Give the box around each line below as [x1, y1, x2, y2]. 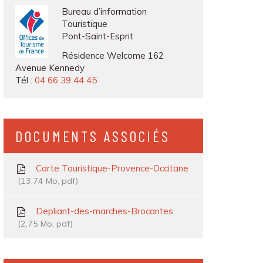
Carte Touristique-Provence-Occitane [33, 163, 188, 174]
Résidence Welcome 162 [61, 50, 164, 61]
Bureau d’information [61, 6, 147, 17]
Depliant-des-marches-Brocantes [33, 205, 173, 217]
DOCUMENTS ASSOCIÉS [15, 127, 171, 145]
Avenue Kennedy [15, 62, 85, 73]
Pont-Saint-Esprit [61, 31, 133, 42]
